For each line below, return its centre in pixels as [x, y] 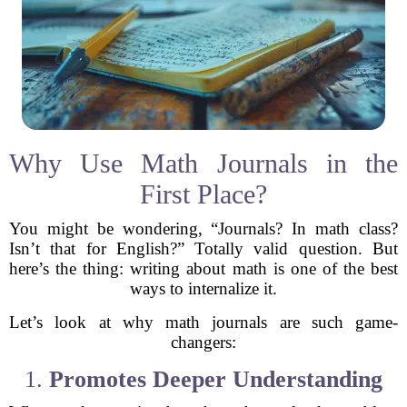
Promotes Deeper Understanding [216, 379]
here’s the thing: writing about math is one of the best [203, 268]
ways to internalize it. [203, 288]
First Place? [203, 194]
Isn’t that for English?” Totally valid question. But [203, 248]
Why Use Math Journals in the [203, 163]
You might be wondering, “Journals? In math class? [203, 228]
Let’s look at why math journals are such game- [203, 322]
